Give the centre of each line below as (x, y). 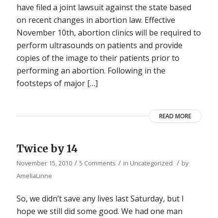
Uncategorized (151, 163)
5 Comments (97, 163)
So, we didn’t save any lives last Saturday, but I (100, 199)
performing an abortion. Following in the (91, 70)
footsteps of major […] (57, 83)
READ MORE (175, 116)
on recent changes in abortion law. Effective (96, 20)
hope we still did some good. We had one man (99, 211)
